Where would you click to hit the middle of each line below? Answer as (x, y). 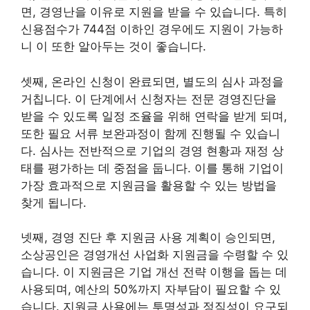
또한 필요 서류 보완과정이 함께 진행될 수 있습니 (151, 133)
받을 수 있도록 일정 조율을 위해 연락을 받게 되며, (154, 116)
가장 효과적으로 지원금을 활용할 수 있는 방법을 (149, 185)
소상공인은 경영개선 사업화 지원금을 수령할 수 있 (155, 255)
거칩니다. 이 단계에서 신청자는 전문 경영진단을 (149, 99)
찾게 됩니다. (54, 202)
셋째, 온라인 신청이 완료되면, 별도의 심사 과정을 (152, 81)
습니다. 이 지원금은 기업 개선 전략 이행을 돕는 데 (154, 272)
